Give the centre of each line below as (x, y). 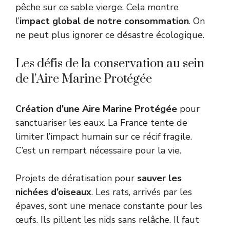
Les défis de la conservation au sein (110, 63)
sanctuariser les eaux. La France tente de (101, 122)
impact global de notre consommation (104, 21)
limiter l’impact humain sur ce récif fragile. (104, 136)
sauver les (159, 178)
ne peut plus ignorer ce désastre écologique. (110, 35)
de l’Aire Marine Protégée (84, 79)
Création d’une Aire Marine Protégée (96, 109)
